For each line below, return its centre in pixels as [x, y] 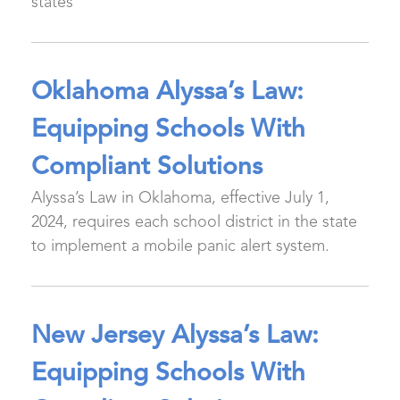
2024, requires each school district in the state [194, 222]
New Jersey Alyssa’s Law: [175, 337]
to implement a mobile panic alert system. [180, 246]
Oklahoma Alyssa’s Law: [167, 93]
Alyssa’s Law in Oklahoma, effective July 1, [180, 198]
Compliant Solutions [150, 168]
